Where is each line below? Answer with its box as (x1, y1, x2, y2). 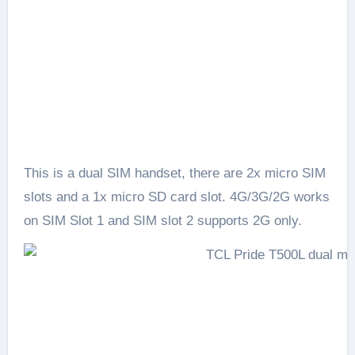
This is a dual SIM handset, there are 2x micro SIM (23, 165, 326, 181)
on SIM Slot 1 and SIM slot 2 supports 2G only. (23, 212, 302, 228)
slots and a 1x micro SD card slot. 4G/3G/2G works (23, 189, 330, 204)
